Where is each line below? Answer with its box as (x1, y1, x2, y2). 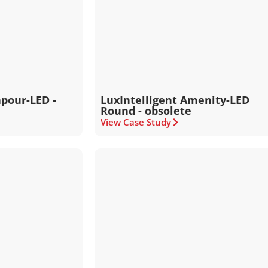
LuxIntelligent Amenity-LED (100, 93, 250, 107)
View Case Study (100, 116, 172, 128)
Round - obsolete (100, 103, 192, 118)
